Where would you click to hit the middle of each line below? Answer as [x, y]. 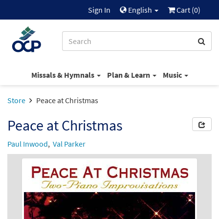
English [140, 10]
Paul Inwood [28, 144]
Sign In [99, 10]
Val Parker [69, 144]
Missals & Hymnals [63, 75]
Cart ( [185, 10]
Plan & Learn [129, 75]
